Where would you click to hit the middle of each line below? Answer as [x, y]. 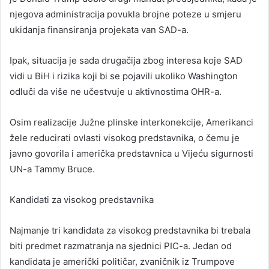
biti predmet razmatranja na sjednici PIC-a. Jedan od [121, 246]
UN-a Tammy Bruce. [52, 169]
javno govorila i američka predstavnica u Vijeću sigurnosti [131, 153]
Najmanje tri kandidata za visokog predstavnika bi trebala [130, 230]
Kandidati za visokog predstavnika [82, 199]
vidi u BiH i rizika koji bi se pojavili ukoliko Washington [124, 76]
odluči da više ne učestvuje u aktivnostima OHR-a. [116, 91]
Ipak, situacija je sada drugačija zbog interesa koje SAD [126, 60]
